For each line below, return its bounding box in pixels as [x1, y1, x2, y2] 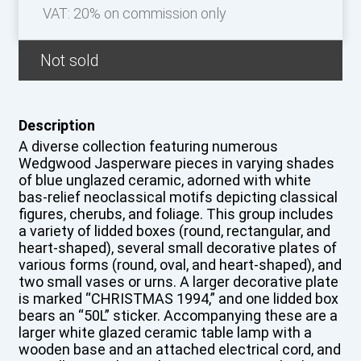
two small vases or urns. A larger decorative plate [18, 272, 338, 290]
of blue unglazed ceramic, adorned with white [18, 171, 311, 189]
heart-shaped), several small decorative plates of [18, 239, 337, 256]
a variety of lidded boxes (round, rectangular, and [18, 222, 330, 239]
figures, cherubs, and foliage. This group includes [18, 205, 334, 222]
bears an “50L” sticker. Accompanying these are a [18, 306, 338, 324]
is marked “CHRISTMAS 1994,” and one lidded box [18, 289, 338, 307]
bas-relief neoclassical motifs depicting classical [18, 188, 338, 205]
